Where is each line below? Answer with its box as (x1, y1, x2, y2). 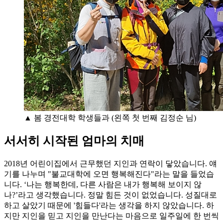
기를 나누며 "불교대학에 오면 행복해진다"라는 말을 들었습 (4, 170, 214, 179)
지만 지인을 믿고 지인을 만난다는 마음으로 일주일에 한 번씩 (4, 212, 219, 221)
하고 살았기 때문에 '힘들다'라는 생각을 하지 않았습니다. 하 (4, 201, 214, 210)
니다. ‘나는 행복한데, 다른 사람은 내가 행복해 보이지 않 (4, 180, 202, 189)
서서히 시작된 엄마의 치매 (4, 134, 144, 148)
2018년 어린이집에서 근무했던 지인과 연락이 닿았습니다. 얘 (4, 159, 217, 168)
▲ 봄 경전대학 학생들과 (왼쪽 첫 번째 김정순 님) (24, 113, 196, 122)
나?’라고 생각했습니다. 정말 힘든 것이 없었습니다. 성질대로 (4, 191, 217, 200)
